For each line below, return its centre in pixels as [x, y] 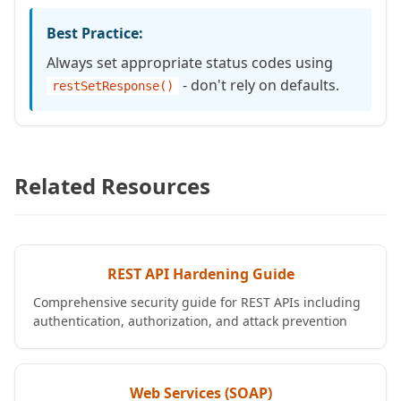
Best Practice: [95, 33]
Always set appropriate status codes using [190, 63]
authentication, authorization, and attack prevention [190, 321]
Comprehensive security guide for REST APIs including [197, 302]
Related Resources [112, 186]
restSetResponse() [113, 86]
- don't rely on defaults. [259, 85]
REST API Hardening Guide [200, 274]
